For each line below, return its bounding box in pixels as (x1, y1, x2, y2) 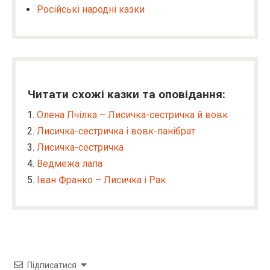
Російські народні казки (37, 4, 145, 15)
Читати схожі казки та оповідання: (28, 87, 225, 101)
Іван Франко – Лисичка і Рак (37, 174, 166, 186)
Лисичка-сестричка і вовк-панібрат (37, 125, 195, 137)
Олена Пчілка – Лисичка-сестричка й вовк (37, 109, 228, 121)
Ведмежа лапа (37, 158, 102, 169)
